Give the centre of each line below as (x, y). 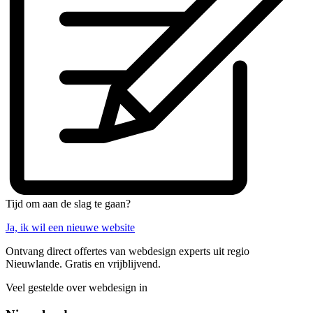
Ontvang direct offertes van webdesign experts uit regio (128, 252)
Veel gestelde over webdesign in (77, 288)
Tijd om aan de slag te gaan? (68, 204)
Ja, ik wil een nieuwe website (70, 228)
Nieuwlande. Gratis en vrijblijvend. (83, 264)
